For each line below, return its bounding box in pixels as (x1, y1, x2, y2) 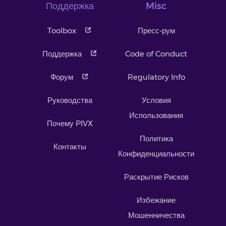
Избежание (137, 195, 176, 205)
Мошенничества (128, 210, 185, 220)
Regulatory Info (127, 72, 185, 82)
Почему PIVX (46, 118, 93, 128)
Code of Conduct (125, 48, 188, 59)
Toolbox (47, 25, 77, 35)
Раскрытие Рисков (124, 172, 189, 182)
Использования (129, 110, 184, 120)
